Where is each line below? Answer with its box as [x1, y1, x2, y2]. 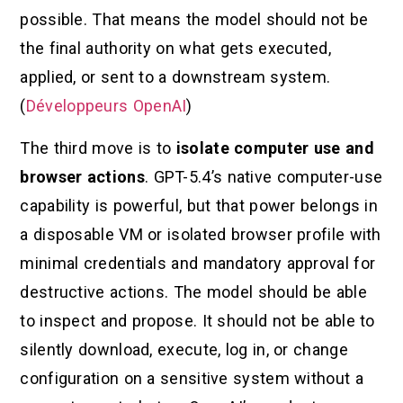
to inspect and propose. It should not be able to [20, 310, 375, 330]
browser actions [20, 166, 145, 186]
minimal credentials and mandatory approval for [20, 253, 376, 273]
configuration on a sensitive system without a [20, 368, 363, 388]
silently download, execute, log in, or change [20, 339, 348, 359]
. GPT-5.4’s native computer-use [144, 166, 383, 186]
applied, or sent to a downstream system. [20, 67, 331, 87]
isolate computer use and [175, 138, 374, 157]
